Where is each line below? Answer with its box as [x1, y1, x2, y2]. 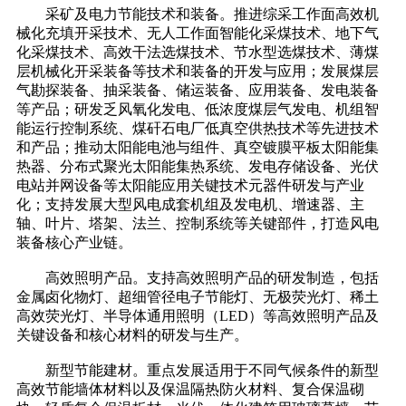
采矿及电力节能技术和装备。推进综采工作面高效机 [16, 6, 379, 23]
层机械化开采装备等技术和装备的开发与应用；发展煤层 [16, 63, 379, 80]
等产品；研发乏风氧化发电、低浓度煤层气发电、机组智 [16, 101, 379, 118]
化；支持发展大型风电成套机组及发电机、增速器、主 [16, 197, 364, 213]
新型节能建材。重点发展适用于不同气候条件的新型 [16, 362, 379, 379]
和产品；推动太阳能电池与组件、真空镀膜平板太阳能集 [16, 140, 379, 156]
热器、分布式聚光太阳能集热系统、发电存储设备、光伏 [16, 159, 379, 175]
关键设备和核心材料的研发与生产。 [16, 327, 248, 343]
